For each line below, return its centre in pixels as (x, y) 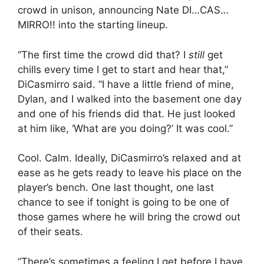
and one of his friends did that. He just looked (127, 113)
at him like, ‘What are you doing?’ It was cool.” (125, 128)
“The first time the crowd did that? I (103, 55)
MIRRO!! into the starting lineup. (93, 25)
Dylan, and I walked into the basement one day (130, 99)
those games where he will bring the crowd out (129, 217)
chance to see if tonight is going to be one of (123, 202)
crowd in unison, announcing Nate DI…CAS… (123, 10)
